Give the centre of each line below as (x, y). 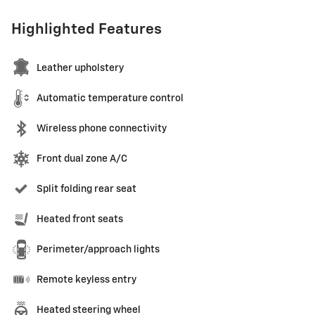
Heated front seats (80, 220)
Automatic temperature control (110, 99)
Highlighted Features (86, 30)
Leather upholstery (80, 69)
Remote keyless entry (86, 280)
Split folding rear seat (86, 189)
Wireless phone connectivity (102, 129)
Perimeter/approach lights (98, 250)
